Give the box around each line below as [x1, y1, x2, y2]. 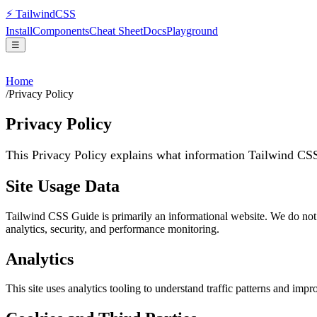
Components [33, 25, 89, 37]
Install [6, 25, 33, 37]
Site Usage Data [6, 176, 120, 195]
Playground [166, 25, 218, 37]
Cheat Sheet [89, 25, 143, 37]
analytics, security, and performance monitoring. [6, 222, 219, 235]
